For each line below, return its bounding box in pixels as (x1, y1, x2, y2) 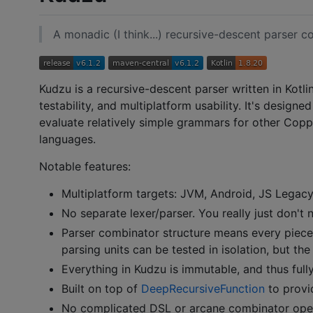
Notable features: (39, 159, 131, 174)
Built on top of (61, 282, 141, 296)
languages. (39, 132, 96, 147)
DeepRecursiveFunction (141, 282, 265, 296)
